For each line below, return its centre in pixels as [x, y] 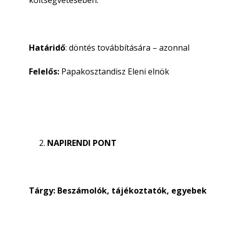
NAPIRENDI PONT [82, 143]
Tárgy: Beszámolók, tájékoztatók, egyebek [118, 191]
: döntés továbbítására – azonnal [127, 48]
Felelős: [44, 71]
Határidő [47, 48]
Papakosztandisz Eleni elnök [114, 71]
